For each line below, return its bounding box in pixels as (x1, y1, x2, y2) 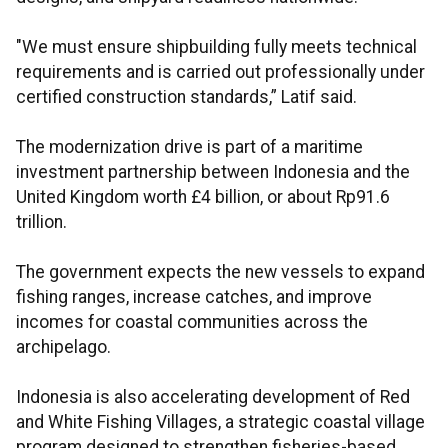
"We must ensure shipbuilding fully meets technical (16, 37, 417, 58)
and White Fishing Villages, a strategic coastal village (16, 412, 425, 433)
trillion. (16, 212, 67, 233)
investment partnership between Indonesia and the (16, 162, 410, 183)
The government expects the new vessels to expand (16, 262, 425, 283)
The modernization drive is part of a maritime (16, 137, 363, 158)
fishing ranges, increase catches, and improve (16, 287, 372, 308)
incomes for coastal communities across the (16, 312, 368, 333)
